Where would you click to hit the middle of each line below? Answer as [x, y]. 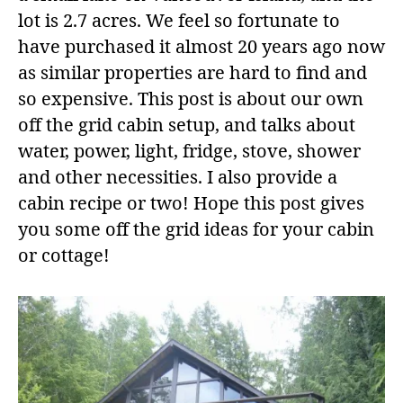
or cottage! [64, 255]
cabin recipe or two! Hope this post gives [191, 203]
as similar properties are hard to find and [193, 73]
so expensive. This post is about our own [191, 99]
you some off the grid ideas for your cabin [196, 229]
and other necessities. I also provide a [178, 177]
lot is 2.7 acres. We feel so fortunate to [179, 21]
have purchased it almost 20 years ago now [201, 47]
